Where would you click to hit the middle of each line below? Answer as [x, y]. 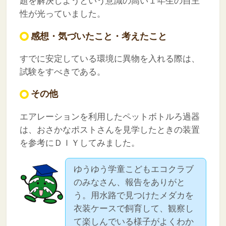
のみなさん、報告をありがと [130, 182]
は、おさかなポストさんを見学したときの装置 [109, 130]
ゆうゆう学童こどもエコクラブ [134, 169]
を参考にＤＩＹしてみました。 [79, 143]
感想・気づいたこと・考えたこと [99, 36]
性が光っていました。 [62, 14]
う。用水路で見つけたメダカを [134, 195]
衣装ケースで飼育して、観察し [134, 208]
